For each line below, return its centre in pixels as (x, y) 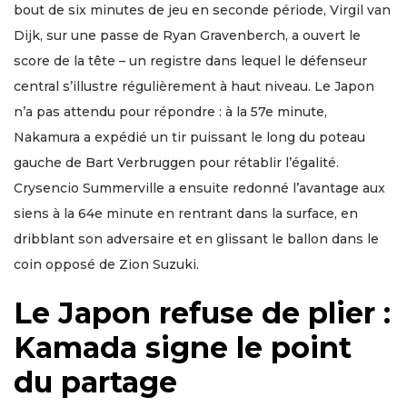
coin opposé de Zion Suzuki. (106, 264)
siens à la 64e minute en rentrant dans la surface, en (186, 213)
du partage (95, 382)
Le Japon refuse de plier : (202, 313)
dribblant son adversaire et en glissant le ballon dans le (196, 238)
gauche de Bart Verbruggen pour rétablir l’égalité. (176, 162)
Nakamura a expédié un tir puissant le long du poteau (189, 137)
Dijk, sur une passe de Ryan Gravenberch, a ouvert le (187, 35)
